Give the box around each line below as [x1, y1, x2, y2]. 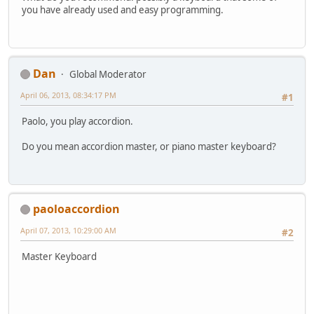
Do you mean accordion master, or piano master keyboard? [22, 139, 276, 153]
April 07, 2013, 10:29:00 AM [20, 224, 116, 235]
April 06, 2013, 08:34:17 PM [20, 89, 116, 100]
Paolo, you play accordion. [22, 114, 133, 128]
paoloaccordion [33, 200, 120, 217]
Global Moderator [69, 67, 146, 81]
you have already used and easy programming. [22, 3, 224, 16]
